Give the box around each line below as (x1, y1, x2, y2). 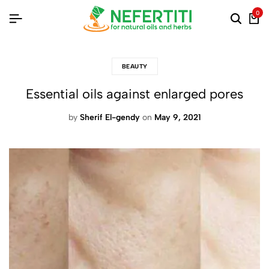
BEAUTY (121, 62, 148, 70)
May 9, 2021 (154, 112, 201, 122)
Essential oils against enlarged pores (26, 86, 243, 102)
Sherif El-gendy (79, 112, 140, 122)
